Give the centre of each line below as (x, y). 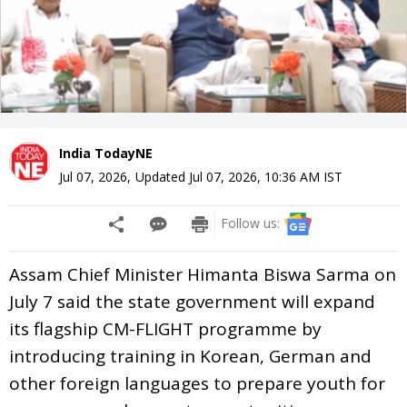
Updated (162, 176)
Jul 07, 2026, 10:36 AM (254, 176)
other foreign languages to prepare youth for (197, 383)
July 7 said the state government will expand (192, 301)
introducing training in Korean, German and (190, 356)
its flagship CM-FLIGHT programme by (165, 328)
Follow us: (250, 223)
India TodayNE (106, 153)
